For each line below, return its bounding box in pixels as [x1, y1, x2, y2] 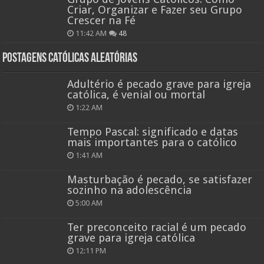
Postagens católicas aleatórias [2, 51, 138, 65]
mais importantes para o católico [67, 136, 237, 149]
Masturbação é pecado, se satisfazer [67, 173, 253, 186]
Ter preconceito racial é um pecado [67, 221, 247, 234]
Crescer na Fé [67, 14, 136, 27]
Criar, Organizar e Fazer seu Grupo [67, 3, 243, 16]
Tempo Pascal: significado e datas [67, 126, 239, 138]
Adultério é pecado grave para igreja [67, 77, 252, 90]
